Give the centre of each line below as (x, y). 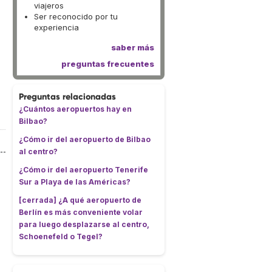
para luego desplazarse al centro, (84, 224)
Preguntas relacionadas (67, 97)
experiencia (56, 27)
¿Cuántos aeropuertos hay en (75, 109)
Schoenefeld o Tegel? (61, 236)
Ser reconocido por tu (76, 16)
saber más (133, 47)
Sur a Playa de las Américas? (75, 182)
